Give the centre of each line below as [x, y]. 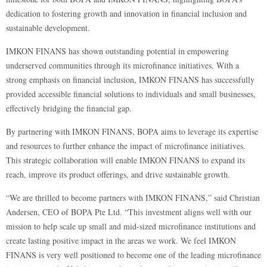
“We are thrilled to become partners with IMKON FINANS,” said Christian [133, 198]
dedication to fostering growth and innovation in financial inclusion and [126, 13]
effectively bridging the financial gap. [69, 108]
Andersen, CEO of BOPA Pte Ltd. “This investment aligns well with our [129, 212]
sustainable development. [48, 28]
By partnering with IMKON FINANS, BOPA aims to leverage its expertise [132, 131]
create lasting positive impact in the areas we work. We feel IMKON [121, 240]
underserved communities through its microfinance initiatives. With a [122, 65]
